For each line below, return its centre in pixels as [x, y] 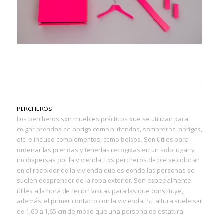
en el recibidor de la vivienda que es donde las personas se [105, 170]
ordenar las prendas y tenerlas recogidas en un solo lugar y [105, 150]
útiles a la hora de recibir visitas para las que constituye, [100, 191]
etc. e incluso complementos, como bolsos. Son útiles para [102, 140]
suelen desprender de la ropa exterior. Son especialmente [104, 181]
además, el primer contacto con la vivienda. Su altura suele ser [109, 201]
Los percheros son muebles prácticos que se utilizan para [102, 119]
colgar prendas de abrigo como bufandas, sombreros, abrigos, [109, 129]
